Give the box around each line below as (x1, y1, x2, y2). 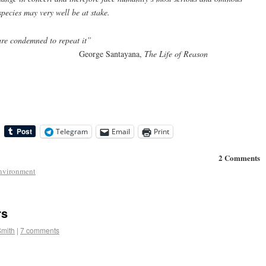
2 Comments (218, 152, 260, 164)
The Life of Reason (144, 47, 208, 59)
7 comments (20, 224, 59, 235)
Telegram (56, 126, 88, 137)
